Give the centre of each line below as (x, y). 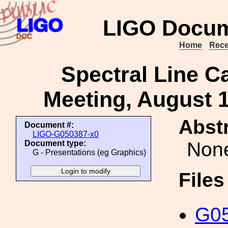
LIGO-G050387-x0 (66, 134)
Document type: (55, 143)
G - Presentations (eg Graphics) (89, 152)
